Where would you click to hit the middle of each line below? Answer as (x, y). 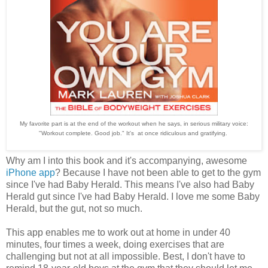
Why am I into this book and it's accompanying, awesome (127, 161)
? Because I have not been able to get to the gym (158, 173)
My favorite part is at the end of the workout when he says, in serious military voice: (134, 123)
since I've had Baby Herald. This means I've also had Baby (130, 185)
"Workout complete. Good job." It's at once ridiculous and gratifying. (134, 133)
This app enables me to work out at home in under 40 (118, 233)
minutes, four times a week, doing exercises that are (115, 245)
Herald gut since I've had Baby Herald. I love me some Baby (133, 197)
